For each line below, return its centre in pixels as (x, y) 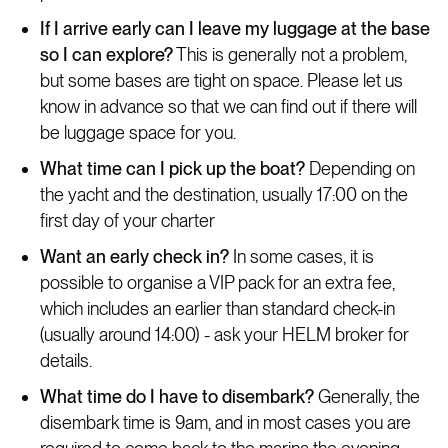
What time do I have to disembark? (177, 396)
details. (66, 360)
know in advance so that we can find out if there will (228, 106)
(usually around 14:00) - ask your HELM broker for (224, 334)
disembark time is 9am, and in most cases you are (225, 422)
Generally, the (367, 396)
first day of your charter (127, 220)
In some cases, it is (301, 256)
